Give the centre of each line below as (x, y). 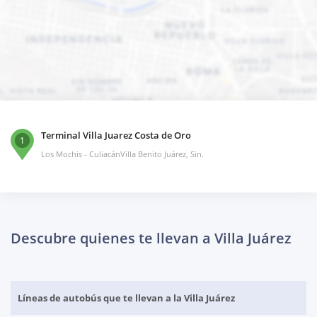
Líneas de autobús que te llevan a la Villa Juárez (126, 298)
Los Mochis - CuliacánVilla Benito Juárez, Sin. (122, 154)
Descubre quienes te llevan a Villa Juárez (151, 238)
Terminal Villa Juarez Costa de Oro (116, 136)
